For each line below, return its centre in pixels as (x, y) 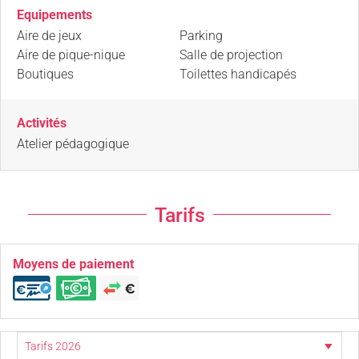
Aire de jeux (49, 35)
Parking (201, 35)
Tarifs (179, 215)
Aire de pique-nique (71, 54)
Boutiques (45, 74)
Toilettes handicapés (238, 74)
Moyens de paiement (73, 264)
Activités (42, 123)
